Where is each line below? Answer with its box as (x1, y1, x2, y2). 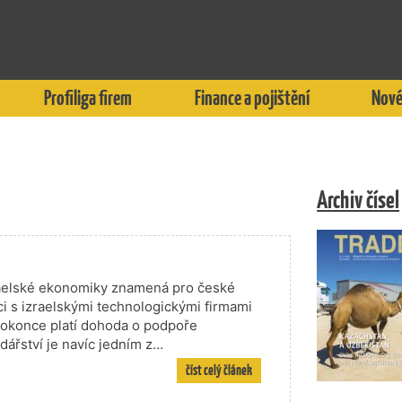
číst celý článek (186, 361, 253, 380)
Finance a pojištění (194, 84, 310, 111)
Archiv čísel (317, 184, 400, 215)
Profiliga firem (44, 84, 133, 111)
